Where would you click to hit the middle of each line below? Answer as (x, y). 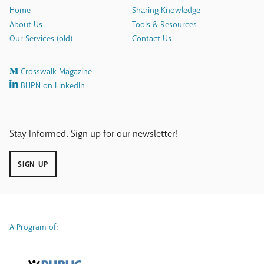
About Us (26, 25)
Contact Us (151, 39)
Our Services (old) (41, 39)
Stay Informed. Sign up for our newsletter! (93, 134)
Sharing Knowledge (166, 11)
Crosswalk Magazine (55, 72)
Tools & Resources (164, 25)
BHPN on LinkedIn (52, 86)
